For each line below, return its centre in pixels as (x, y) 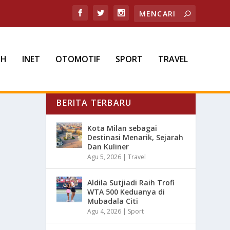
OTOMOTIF (78, 59)
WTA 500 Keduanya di (126, 192)
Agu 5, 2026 (104, 157)
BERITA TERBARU (94, 103)
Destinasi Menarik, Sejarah (136, 138)
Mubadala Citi (113, 201)
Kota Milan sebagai (122, 128)
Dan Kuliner (108, 147)
